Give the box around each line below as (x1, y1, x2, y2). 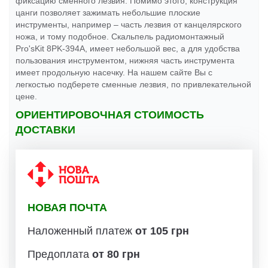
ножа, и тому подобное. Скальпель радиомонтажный (16, 32, 224, 42)
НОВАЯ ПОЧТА (28, 202, 107, 214)
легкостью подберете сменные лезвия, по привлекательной (16, 80, 251, 90)
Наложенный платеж (28, 225, 135, 237)
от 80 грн (92, 248, 140, 261)
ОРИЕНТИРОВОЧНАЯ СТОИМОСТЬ (16, 109, 204, 121)
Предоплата (28, 248, 92, 261)
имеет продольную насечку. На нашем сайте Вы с (16, 68, 212, 78)
